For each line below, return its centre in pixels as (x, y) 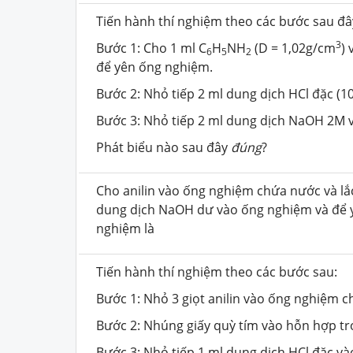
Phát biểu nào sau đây (163, 147)
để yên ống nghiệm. (154, 67)
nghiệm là (125, 228)
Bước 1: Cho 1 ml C (151, 48)
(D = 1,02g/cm (294, 48)
